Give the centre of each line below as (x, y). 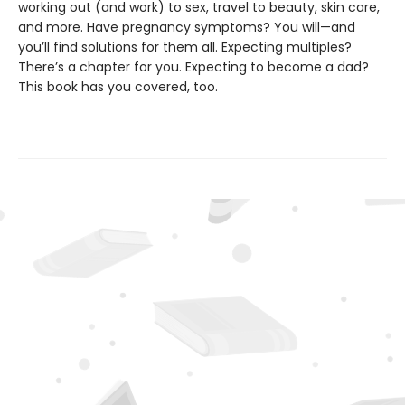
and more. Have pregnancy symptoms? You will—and (187, 28)
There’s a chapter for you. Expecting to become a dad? (193, 67)
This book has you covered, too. (118, 87)
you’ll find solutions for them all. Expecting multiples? (185, 47)
